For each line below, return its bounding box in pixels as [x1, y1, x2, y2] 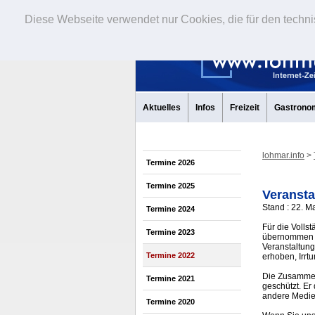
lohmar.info [262, 150, 304, 160]
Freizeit [230, 103, 259, 112]
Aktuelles [143, 103, 181, 112]
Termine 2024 [146, 205, 195, 213]
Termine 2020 [146, 297, 195, 306]
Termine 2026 [146, 158, 195, 167]
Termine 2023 [146, 228, 195, 236]
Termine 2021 [146, 274, 195, 283]
